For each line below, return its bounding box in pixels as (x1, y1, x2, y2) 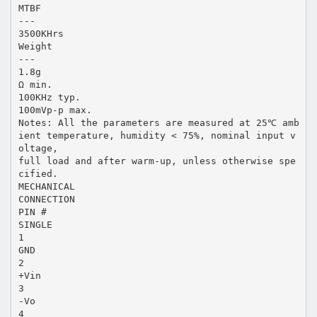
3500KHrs (18, 28, 64, 39)
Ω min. (18, 79, 52, 90)
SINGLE (18, 219, 52, 230)
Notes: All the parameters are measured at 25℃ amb (18, 117, 299, 128)
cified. (18, 168, 58, 179)
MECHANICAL (18, 180, 75, 192)
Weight (18, 40, 52, 52)
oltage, (18, 142, 58, 154)
